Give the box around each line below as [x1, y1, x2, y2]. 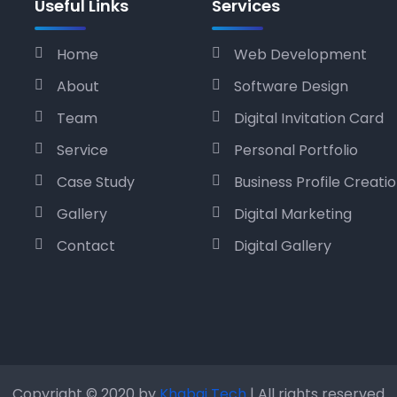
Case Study [57, 172, 135, 192]
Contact [57, 236, 115, 256]
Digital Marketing [234, 204, 352, 224]
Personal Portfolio [234, 140, 358, 160]
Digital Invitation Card [234, 108, 384, 128]
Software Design [234, 76, 348, 97]
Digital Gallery [234, 236, 331, 256]
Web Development [234, 44, 367, 65]
